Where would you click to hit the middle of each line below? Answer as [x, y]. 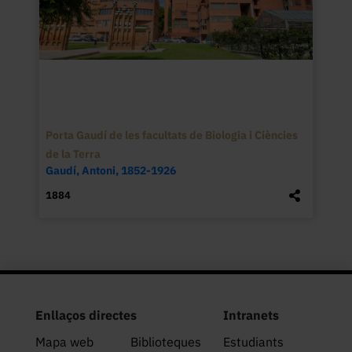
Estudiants [253, 341]
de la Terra [73, 154]
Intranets [251, 315]
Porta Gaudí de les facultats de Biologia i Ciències [171, 136]
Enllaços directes [86, 315]
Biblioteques [165, 341]
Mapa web [64, 341]
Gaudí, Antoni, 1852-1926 [110, 171]
